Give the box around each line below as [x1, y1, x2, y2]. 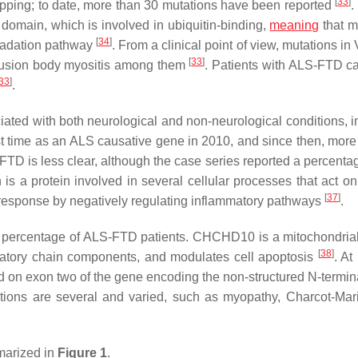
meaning [269, 18, 320, 32]
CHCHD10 [193, 230, 256, 244]
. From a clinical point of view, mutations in [112, 38, 354, 52]
